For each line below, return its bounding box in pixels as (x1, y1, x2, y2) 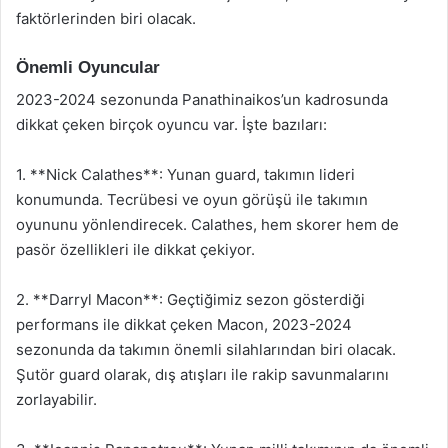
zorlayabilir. (16, 390, 97, 409)
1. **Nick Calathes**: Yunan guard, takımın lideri (16, 165, 355, 184)
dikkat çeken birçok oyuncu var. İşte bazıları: (16, 115, 327, 134)
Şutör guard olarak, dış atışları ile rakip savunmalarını (16, 365, 389, 384)
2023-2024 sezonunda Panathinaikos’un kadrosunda (16, 90, 388, 109)
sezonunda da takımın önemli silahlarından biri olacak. (16, 340, 396, 359)
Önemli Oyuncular (16, 57, 160, 77)
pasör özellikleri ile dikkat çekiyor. (16, 240, 255, 259)
